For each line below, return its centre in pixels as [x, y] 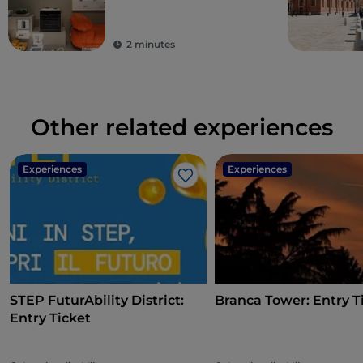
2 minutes [151, 45]
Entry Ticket [50, 318]
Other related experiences [181, 128]
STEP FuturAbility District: [97, 301]
